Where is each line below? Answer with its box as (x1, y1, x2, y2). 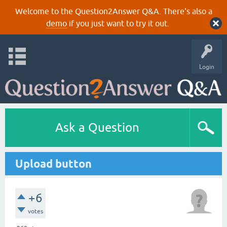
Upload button (15, 157, 92, 170)
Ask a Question (55, 121, 139, 134)
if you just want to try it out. (66, 19, 169, 28)
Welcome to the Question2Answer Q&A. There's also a (15, 7, 212, 16)
